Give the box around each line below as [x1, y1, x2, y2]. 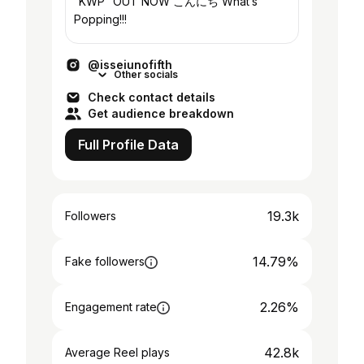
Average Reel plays [65, 345, 170, 359]
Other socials [114, 68, 178, 80]
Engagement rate [65, 300, 157, 314]
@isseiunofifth [88, 58, 172, 71]
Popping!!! [74, 12, 127, 26]
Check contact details [88, 90, 215, 104]
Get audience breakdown [88, 106, 234, 120]
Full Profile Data [78, 136, 179, 153]
